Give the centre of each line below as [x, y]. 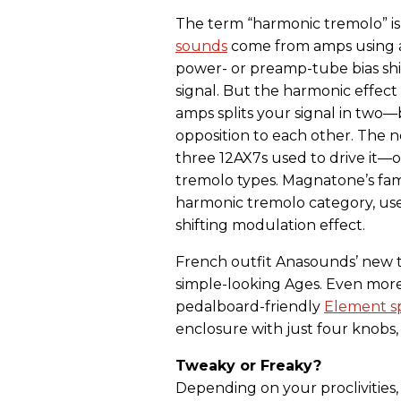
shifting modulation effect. [270, 226]
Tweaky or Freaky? [248, 366]
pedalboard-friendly [250, 307]
